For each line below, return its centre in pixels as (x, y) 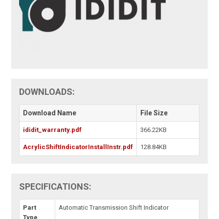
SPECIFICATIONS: (55, 187)
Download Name (50, 113)
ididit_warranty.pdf (53, 130)
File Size (154, 113)
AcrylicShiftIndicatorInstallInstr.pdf (78, 147)
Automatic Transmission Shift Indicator (114, 208)
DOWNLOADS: (47, 92)
